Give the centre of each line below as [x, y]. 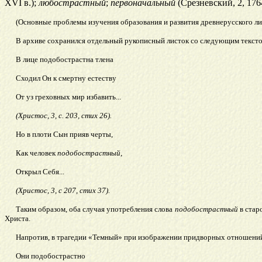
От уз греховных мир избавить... [68, 97]
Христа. [18, 219]
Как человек [36, 153]
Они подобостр [41, 256]
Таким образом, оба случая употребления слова [95, 209]
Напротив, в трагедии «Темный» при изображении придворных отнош [132, 237]
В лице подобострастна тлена [64, 60]
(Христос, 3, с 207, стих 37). [63, 191]
